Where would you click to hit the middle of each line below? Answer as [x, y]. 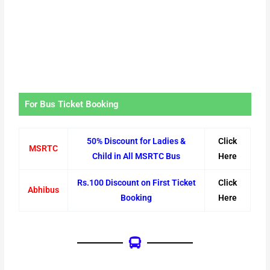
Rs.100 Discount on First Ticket [136, 182]
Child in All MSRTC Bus [137, 156]
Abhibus [44, 190]
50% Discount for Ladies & [137, 141]
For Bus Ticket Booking [72, 104]
